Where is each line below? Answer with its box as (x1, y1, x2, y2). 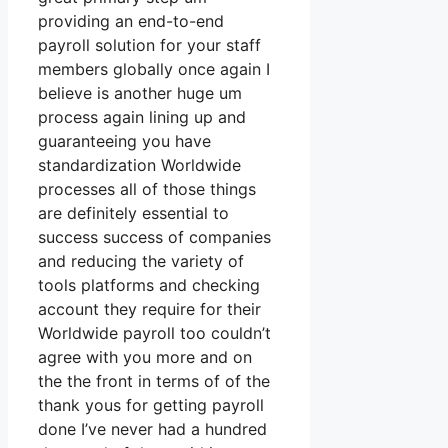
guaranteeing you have (38, 131, 211, 152)
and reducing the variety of (38, 251, 244, 272)
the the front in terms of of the (38, 371, 270, 392)
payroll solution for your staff (38, 35, 261, 56)
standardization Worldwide (38, 155, 241, 176)
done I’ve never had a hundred (38, 419, 267, 440)
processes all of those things (38, 179, 256, 200)
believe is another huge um (38, 83, 242, 104)
